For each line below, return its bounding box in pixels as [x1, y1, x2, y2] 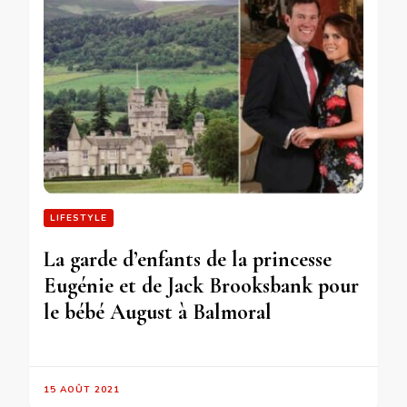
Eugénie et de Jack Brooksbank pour [44, 272, 359, 299]
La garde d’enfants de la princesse [44, 245, 332, 273]
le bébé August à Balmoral [44, 298, 272, 325]
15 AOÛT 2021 [44, 382, 120, 396]
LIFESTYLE [50, 211, 107, 224]
